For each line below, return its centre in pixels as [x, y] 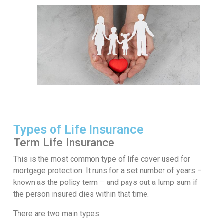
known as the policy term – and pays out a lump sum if [105, 182]
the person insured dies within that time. [81, 194]
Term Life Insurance [64, 142]
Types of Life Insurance [78, 129]
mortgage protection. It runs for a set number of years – [108, 170]
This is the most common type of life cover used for [102, 159]
